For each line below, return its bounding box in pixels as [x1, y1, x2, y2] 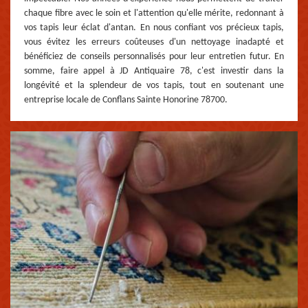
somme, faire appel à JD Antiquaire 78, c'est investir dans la [24, 65, 284, 76]
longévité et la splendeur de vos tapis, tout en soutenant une [24, 80, 284, 91]
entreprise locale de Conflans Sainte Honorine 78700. [24, 94, 228, 105]
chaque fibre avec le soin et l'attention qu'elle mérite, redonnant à [24, 8, 284, 19]
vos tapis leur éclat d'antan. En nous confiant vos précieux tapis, [24, 22, 284, 33]
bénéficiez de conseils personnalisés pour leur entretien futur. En [24, 51, 284, 62]
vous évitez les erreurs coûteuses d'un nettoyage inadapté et [24, 36, 284, 47]
